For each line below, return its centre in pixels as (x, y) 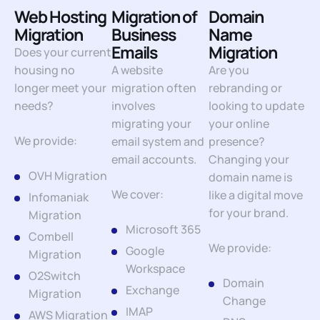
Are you (229, 70)
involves (133, 106)
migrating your (151, 124)
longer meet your (60, 88)
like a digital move (256, 195)
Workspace (155, 269)
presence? (237, 141)
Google (145, 251)
